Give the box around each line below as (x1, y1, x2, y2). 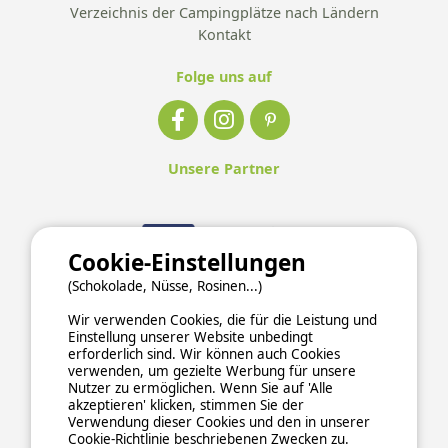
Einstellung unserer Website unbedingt (68, 328, 314, 346)
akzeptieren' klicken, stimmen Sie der (68, 396, 305, 414)
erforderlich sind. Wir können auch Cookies (68, 345, 341, 363)
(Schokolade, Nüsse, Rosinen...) (68, 277, 263, 295)
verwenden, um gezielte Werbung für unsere (68, 362, 357, 380)
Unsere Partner (168, 158, 280, 178)
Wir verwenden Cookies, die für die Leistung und (68, 311, 378, 329)
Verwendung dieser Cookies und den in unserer (68, 413, 371, 431)
